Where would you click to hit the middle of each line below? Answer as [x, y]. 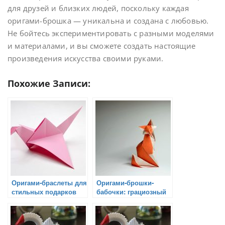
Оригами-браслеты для [49, 182]
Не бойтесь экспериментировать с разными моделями [111, 33]
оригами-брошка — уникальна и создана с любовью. [108, 20]
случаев [109, 209]
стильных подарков [44, 191]
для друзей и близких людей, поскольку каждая [98, 8]
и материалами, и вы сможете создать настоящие [101, 45]
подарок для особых [130, 200]
